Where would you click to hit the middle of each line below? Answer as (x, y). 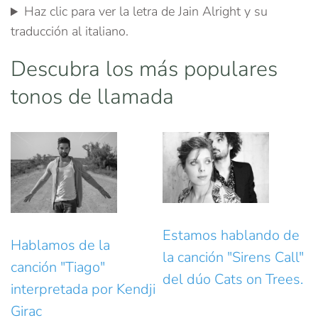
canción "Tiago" (58, 267)
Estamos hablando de (231, 236)
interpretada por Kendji (83, 289)
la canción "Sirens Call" (233, 258)
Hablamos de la (60, 245)
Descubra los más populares (144, 70)
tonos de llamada (92, 97)
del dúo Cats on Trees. (233, 280)
